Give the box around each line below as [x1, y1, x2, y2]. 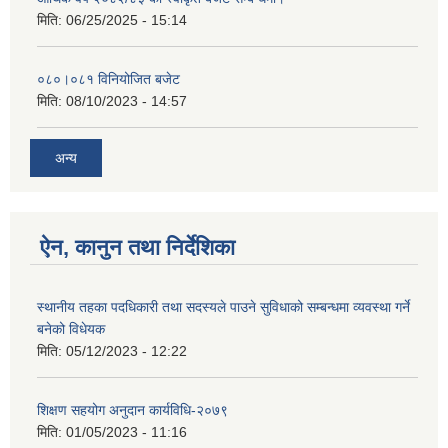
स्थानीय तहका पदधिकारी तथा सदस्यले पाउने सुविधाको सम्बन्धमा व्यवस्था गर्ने [37, 298, 410, 315]
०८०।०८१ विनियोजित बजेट [37, 71, 180, 88]
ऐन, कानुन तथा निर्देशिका [40, 234, 235, 260]
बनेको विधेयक [37, 320, 105, 337]
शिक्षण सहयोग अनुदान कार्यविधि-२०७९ [37, 401, 228, 418]
